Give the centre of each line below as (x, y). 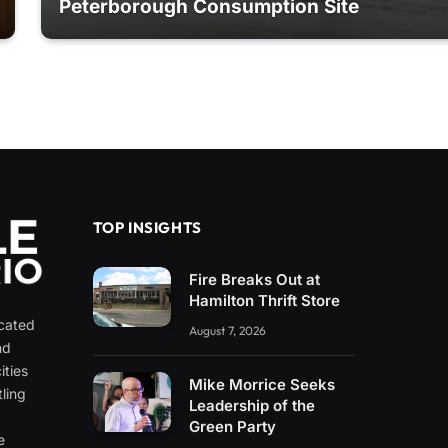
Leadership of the (252, 405)
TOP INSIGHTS (147, 227)
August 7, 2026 (228, 330)
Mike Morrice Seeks (262, 384)
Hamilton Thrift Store (265, 300)
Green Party (233, 426)
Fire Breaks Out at (255, 279)
